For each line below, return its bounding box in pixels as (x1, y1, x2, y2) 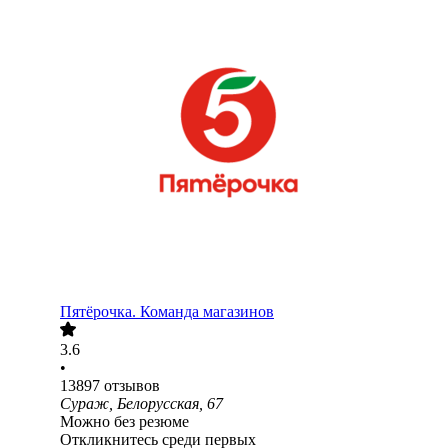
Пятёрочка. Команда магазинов (60, 303, 274, 321)
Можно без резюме (60, 413, 189, 431)
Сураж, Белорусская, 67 (60, 395, 223, 413)
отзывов (104, 377, 160, 395)
